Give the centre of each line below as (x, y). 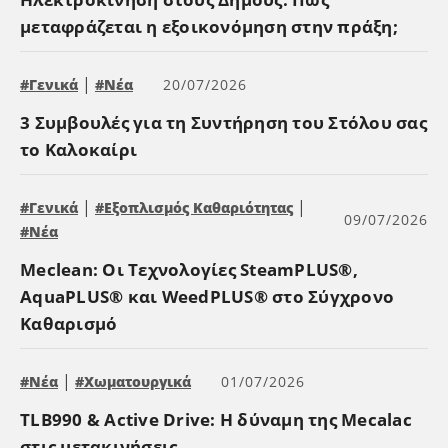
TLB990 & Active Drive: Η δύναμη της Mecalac (216, 419)
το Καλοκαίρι (78, 149)
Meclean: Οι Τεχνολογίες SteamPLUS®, (189, 269)
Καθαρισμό (69, 323)
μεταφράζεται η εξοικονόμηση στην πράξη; (209, 26)
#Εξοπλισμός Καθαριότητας (194, 207)
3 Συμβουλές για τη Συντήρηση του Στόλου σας (223, 122)
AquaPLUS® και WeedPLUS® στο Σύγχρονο (207, 296)
